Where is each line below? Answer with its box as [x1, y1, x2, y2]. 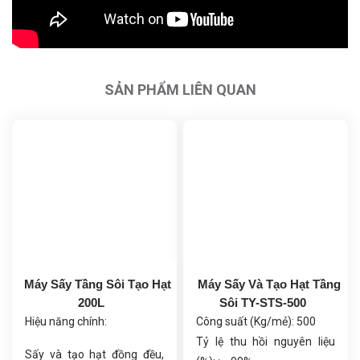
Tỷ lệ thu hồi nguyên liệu [196, 335, 335, 348]
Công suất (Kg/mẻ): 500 [196, 315, 316, 328]
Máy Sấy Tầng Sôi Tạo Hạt [24, 277, 171, 291]
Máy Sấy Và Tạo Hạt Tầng [197, 277, 341, 291]
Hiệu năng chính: [25, 315, 107, 328]
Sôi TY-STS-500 [219, 296, 306, 309]
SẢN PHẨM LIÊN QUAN [104, 81, 256, 98]
